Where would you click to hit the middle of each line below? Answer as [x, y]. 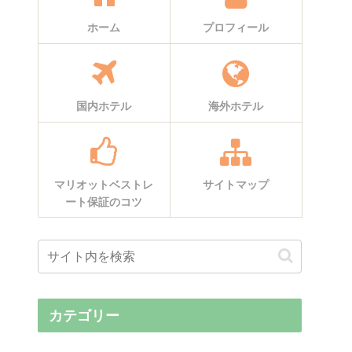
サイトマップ [236, 184]
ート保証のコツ [104, 202]
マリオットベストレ [104, 184]
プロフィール [236, 27]
